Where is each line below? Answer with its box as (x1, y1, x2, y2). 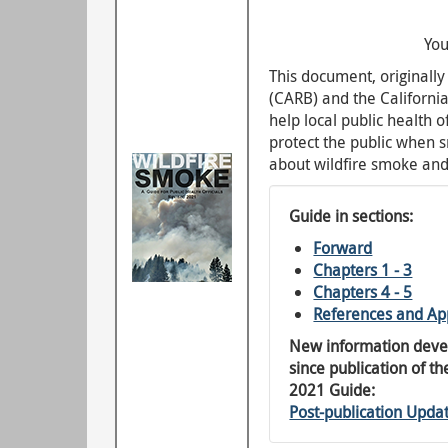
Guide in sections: (289, 205, 414, 227)
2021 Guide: (289, 379, 376, 401)
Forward (313, 237, 373, 259)
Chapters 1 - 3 (313, 259, 413, 281)
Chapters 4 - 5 (313, 281, 413, 303)
